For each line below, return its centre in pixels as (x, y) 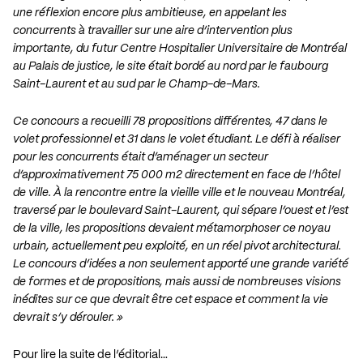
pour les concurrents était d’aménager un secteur (141, 158)
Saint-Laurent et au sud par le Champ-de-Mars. (137, 85)
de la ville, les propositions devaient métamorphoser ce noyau (172, 229)
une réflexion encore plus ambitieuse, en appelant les (150, 13)
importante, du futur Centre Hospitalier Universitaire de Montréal (180, 49)
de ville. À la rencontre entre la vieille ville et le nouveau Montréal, (179, 193)
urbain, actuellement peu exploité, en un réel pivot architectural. (177, 247)
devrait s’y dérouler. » (68, 318)
